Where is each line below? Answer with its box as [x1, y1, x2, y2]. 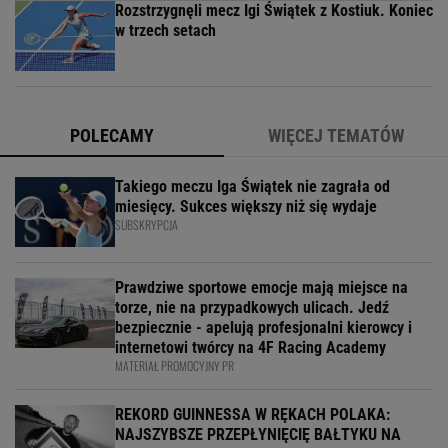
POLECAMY [70, 125, 154, 146]
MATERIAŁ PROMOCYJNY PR [115, 357, 234, 374]
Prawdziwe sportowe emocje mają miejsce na [115, 278, 408, 297]
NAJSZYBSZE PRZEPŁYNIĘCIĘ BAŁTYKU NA [115, 425, 401, 444]
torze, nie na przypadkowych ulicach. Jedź [115, 298, 389, 317]
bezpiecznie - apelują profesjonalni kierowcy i [115, 318, 412, 337]
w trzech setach [115, 21, 216, 40]
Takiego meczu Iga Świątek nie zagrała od [115, 177, 390, 196]
